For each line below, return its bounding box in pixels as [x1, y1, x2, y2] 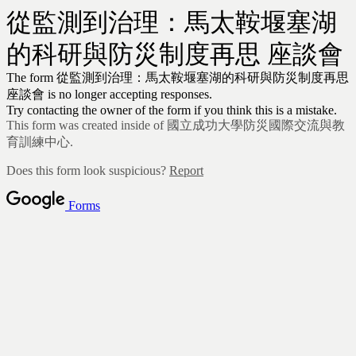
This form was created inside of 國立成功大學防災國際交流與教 [6, 118, 345, 132]
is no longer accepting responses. [44, 87, 212, 101]
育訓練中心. [6, 135, 73, 149]
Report [169, 164, 203, 177]
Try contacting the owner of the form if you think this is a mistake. [6, 103, 337, 117]
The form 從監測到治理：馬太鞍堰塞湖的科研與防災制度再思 [6, 71, 349, 84]
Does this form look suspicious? [6, 164, 169, 177]
